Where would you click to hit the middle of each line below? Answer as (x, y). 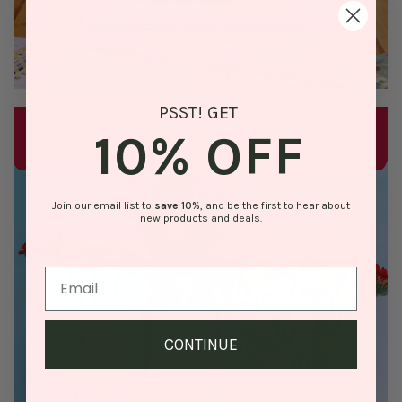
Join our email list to (103, 205)
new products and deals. (201, 218)
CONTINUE (201, 344)
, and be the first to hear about (275, 205)
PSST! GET (198, 112)
